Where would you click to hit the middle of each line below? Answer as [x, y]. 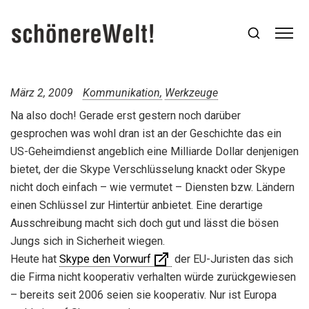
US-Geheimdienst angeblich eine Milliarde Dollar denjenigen [154, 151]
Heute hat [35, 259]
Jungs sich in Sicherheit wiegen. [88, 241]
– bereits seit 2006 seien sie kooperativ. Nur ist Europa [143, 295]
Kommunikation [121, 92]
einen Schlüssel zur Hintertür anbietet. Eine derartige [137, 205]
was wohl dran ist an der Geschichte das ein [175, 133]
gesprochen [39, 133]
